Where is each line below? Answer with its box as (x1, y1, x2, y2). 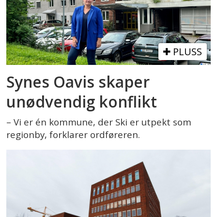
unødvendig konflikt (6, 91, 157, 112)
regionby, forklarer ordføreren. (6, 128, 140, 141)
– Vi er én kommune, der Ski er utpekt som (6, 116, 192, 128)
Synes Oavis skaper (6, 71, 150, 93)
